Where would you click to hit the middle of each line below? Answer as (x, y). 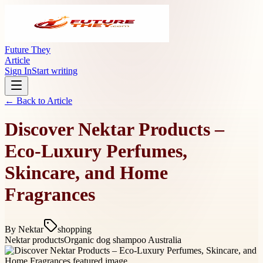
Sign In (18, 71)
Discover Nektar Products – (114, 129)
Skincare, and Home (86, 173)
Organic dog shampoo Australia (123, 240)
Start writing (55, 71)
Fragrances (50, 195)
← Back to (26, 101)
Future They (28, 50)
